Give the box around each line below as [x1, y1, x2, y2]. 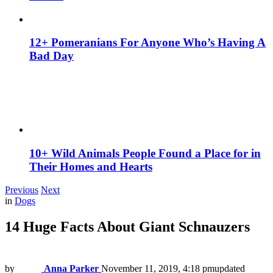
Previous [5, 185, 38, 196]
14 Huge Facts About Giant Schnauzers [5, 219, 250, 235]
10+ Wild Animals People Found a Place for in [29, 146, 261, 160]
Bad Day [29, 49, 74, 63]
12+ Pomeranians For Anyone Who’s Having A [29, 36, 266, 49]
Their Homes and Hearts [29, 160, 152, 173]
